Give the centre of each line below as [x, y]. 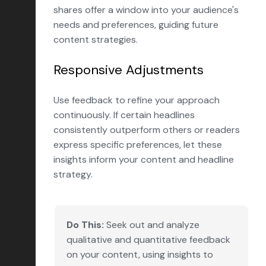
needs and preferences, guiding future [136, 25]
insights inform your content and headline [144, 159]
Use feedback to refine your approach [137, 100]
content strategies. [96, 39]
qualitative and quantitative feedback [148, 240]
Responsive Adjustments [129, 70]
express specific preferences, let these [138, 145]
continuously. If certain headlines [124, 115]
